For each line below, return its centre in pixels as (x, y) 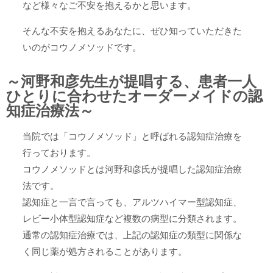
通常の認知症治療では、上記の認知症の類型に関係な (132, 235)
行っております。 (59, 153)
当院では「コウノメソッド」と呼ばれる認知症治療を (132, 136)
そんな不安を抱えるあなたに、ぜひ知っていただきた (132, 31)
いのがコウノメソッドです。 (82, 47)
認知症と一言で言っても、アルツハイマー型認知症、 (132, 202)
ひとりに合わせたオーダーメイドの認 (134, 96)
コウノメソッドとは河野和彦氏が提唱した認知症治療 (132, 169)
